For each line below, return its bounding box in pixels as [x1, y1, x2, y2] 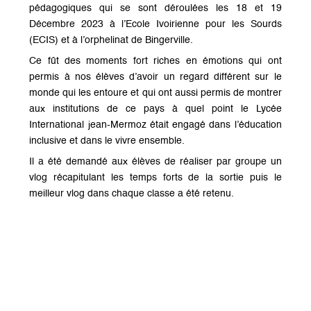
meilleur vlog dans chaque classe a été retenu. [29, 189, 235, 199]
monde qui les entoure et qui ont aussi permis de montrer [29, 88, 282, 99]
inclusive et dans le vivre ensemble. [29, 136, 185, 146]
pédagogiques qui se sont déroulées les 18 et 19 [29, 3, 282, 14]
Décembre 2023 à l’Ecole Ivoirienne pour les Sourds [29, 19, 282, 30]
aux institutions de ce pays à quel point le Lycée [29, 104, 282, 115]
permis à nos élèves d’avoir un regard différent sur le [29, 72, 282, 83]
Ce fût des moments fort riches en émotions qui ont [29, 56, 282, 67]
